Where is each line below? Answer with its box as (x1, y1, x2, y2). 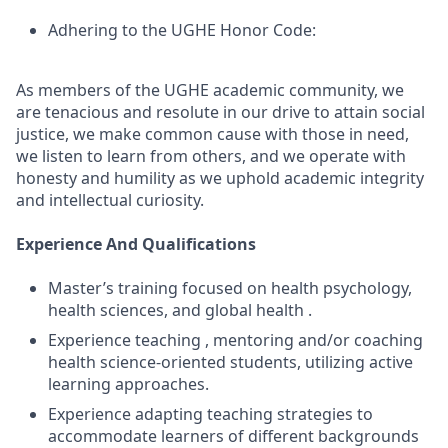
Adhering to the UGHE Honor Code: (48, 19, 316, 41)
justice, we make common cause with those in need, (16, 123, 409, 145)
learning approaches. (48, 373, 209, 395)
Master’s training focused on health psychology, (48, 277, 412, 299)
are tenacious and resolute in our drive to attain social (16, 101, 425, 123)
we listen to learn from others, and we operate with (16, 145, 406, 167)
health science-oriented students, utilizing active (48, 351, 413, 373)
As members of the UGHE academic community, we (16, 79, 404, 101)
